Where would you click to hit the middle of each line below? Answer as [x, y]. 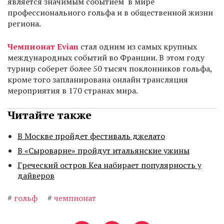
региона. [24, 24]
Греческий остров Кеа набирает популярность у [109, 165]
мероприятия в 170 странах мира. [73, 91]
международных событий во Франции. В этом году [106, 58]
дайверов [36, 176]
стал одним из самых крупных [138, 47]
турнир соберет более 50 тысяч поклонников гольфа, [110, 69]
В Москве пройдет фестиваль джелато [91, 136]
